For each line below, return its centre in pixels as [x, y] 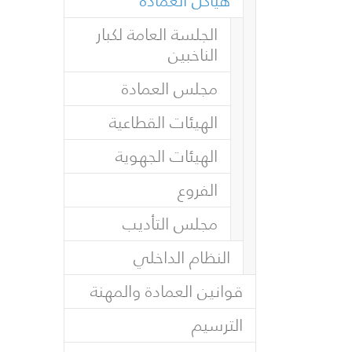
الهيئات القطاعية [163, 122]
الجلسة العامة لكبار [157, 34]
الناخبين [193, 55]
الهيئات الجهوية [167, 156]
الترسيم [217, 325]
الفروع [198, 190]
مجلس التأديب [170, 224]
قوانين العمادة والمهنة [167, 291]
